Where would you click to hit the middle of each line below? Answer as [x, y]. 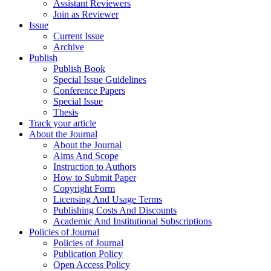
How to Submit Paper [95, 178]
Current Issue [79, 36]
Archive [69, 47]
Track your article [63, 123]
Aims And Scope [86, 156]
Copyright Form [84, 189]
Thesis [66, 113]
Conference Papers [89, 91]
